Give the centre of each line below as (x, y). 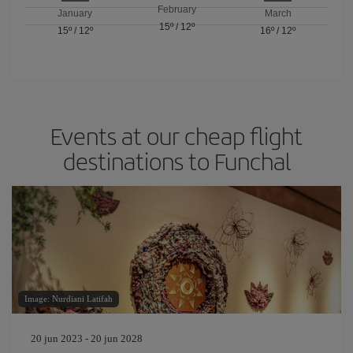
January (75, 13)
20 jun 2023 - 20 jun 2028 (87, 338)
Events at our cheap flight (176, 136)
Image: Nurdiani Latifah (69, 299)
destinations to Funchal (176, 161)
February (176, 10)
